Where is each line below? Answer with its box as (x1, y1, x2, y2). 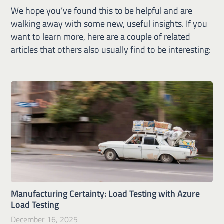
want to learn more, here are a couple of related (11, 29, 191, 43)
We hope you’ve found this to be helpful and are (11, 3, 193, 17)
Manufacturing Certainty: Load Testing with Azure (11, 186, 200, 200)
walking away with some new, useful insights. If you (11, 16, 208, 30)
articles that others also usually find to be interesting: (11, 42, 211, 56)
